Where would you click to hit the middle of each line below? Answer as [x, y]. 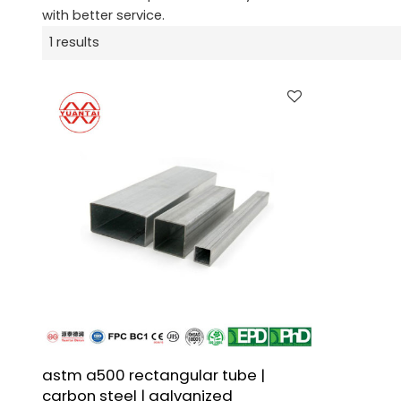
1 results [74, 43]
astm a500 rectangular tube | [153, 375]
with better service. [103, 15]
